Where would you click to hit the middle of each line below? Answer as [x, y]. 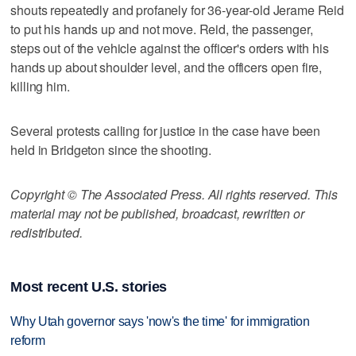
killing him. [40, 86]
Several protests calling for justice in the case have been [166, 130]
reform [28, 340]
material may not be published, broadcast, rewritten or [157, 213]
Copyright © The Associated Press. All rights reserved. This [174, 194]
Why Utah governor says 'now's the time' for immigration [160, 321]
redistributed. [46, 232]
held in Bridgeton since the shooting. [111, 149]
